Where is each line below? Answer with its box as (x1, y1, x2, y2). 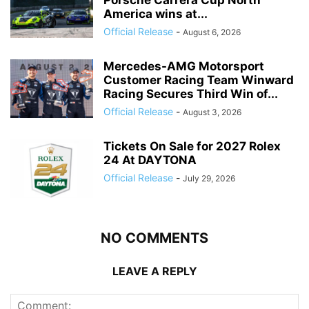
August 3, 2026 (183, 107, 241, 118)
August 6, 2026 (183, 27, 241, 38)
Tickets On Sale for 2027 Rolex (103, 139, 281, 154)
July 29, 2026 (183, 173, 235, 184)
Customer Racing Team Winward (103, 73, 294, 88)
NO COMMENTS (101, 230, 208, 247)
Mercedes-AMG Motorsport (103, 59, 264, 74)
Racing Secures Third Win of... (103, 87, 278, 101)
